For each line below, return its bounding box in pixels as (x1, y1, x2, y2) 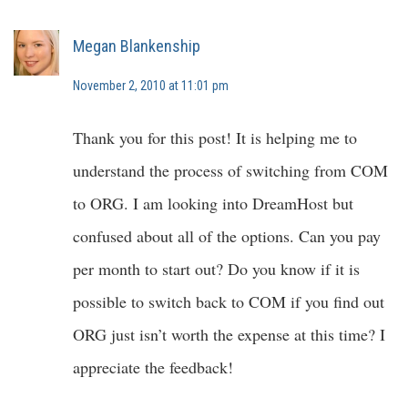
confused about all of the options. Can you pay (73, 225, 381, 248)
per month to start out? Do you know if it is (73, 258, 360, 280)
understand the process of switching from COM (73, 159, 388, 182)
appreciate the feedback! (73, 356, 233, 379)
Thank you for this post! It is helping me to (73, 127, 357, 149)
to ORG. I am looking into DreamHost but (73, 192, 353, 215)
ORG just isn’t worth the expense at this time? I (73, 323, 385, 346)
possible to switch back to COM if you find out (73, 291, 384, 313)
